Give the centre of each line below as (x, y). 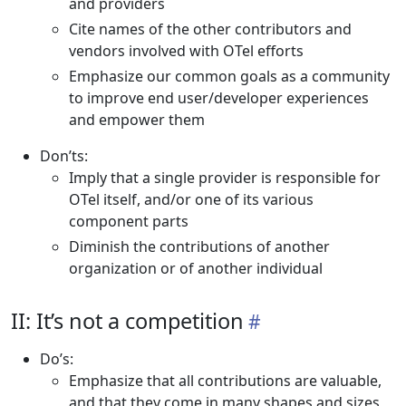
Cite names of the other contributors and (210, 29)
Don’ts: (64, 156)
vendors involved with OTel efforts (186, 51)
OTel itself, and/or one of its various (191, 199)
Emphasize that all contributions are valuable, (225, 381)
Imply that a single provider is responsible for (225, 178)
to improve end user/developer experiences (219, 98)
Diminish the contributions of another (199, 246)
